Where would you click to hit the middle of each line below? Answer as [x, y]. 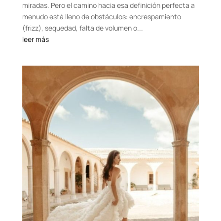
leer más [35, 39]
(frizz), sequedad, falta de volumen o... [82, 28]
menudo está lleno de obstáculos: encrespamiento [101, 16]
